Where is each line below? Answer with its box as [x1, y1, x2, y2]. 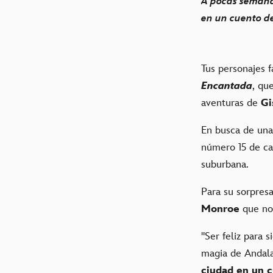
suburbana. [201, 158, 249, 171]
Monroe [201, 202, 239, 215]
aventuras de [201, 96, 258, 109]
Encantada [201, 79, 252, 92]
